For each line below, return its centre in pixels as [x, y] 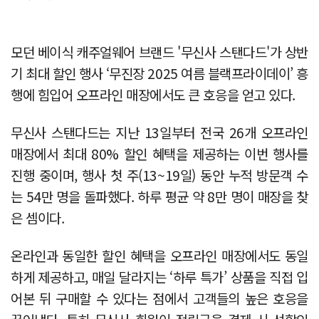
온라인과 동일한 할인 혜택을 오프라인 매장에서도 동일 [159, 255]
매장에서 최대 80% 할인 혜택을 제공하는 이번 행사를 [159, 153]
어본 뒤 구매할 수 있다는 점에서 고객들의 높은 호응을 [159, 298]
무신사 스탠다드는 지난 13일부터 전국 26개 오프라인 [159, 132]
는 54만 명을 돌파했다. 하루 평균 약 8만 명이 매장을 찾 [159, 196]
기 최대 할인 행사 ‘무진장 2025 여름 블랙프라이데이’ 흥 [159, 73]
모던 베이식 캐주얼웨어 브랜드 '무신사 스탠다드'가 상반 [159, 51]
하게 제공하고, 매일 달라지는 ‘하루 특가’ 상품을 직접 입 [159, 276]
